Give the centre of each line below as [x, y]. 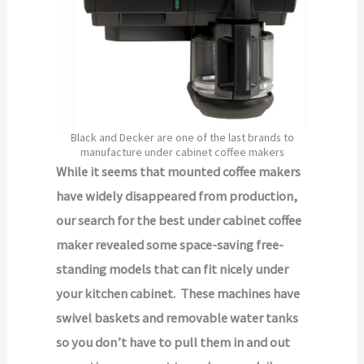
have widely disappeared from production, [177, 195]
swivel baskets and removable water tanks [178, 317]
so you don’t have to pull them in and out [173, 342]
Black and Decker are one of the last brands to [182, 137]
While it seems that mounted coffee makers [179, 171]
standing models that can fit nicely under [173, 269]
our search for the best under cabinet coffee [179, 220]
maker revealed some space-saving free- [170, 244]
